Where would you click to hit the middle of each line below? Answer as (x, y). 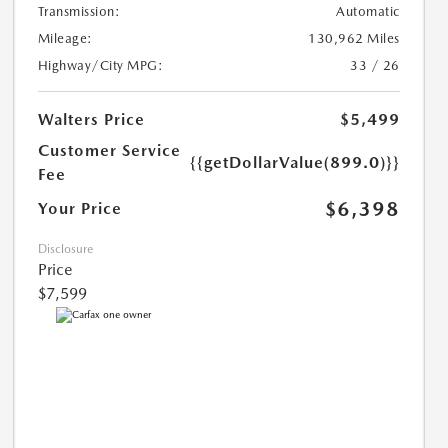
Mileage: (65, 39)
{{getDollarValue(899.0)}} (294, 163)
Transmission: (79, 12)
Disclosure (65, 249)
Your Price (79, 209)
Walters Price (91, 120)
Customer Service (109, 151)
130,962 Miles (354, 39)
